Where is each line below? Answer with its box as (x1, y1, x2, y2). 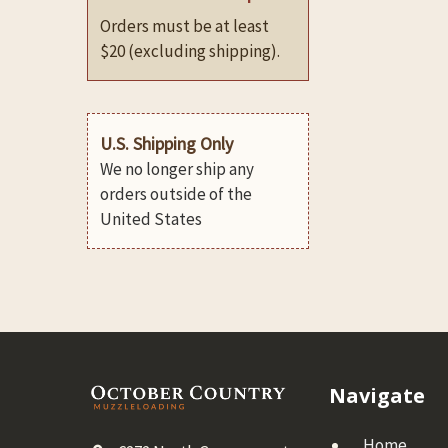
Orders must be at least (100, 14, 269, 37)
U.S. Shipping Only (100, 131, 233, 155)
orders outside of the (100, 182, 252, 205)
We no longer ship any (100, 157, 254, 180)
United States (100, 207, 202, 230)
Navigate (328, 381, 425, 409)
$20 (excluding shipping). (100, 39, 283, 62)
